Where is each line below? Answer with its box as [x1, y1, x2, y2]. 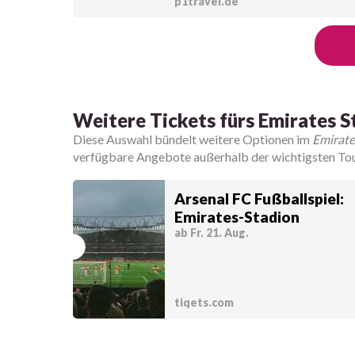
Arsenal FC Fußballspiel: [174, 189, 344, 208]
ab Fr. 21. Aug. [174, 226, 249, 239]
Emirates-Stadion [174, 208, 300, 226]
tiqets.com [174, 296, 234, 309]
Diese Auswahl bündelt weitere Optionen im [73, 131, 312, 147]
